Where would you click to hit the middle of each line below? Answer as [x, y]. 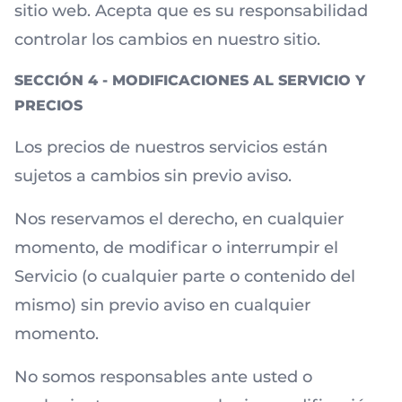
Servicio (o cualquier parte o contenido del [185, 276]
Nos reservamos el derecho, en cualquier [179, 219]
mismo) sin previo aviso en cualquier [162, 305]
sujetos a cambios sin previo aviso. [153, 176]
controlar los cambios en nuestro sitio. [167, 39]
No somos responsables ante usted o [163, 377]
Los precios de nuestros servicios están [171, 147]
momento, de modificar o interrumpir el [176, 248]
